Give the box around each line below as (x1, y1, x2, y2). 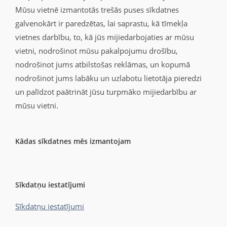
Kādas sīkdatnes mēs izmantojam (15, 136, 131, 146)
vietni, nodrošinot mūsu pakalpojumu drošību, (15, 46, 178, 56)
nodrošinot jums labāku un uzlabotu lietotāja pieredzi (15, 73, 202, 83)
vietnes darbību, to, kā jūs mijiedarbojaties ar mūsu (15, 32, 194, 42)
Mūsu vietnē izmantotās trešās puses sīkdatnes (15, 5, 179, 15)
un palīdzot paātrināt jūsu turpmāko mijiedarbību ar (15, 87, 197, 97)
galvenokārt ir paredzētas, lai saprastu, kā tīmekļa (15, 18, 187, 28)
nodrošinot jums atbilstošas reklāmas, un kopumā (15, 59, 190, 69)
